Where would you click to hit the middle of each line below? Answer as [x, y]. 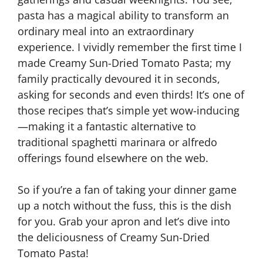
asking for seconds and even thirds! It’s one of [131, 95]
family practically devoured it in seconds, [119, 79]
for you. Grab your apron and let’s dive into [124, 221]
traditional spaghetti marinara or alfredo [117, 142]
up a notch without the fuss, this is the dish [124, 205]
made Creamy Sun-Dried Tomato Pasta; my [124, 63]
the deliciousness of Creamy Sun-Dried [114, 237]
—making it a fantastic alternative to [107, 126]
